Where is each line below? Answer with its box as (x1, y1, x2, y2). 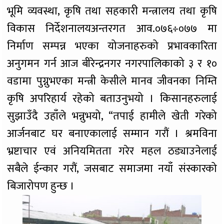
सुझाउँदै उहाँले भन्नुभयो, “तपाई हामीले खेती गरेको (7, 107, 217, 126)
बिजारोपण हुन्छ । (7, 177, 75, 196)
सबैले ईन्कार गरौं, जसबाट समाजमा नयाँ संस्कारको (7, 159, 217, 178)
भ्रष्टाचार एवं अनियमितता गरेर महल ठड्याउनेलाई (7, 142, 217, 161)
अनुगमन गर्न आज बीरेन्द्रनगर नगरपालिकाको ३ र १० (7, 54, 217, 73)
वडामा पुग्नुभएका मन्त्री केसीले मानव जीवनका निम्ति (7, 72, 217, 91)
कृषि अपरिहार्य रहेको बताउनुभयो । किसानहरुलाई (7, 89, 217, 108)
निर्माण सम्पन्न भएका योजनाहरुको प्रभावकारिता (7, 37, 217, 56)
